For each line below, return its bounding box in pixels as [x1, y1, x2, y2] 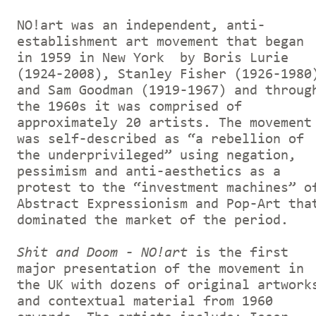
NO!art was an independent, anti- [17, 18, 265, 33]
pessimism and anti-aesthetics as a [17, 164, 281, 179]
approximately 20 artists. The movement [17, 116, 312, 130]
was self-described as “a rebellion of [17, 132, 304, 147]
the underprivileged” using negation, [17, 148, 296, 163]
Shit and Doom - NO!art [17, 245, 188, 260]
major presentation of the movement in [17, 262, 304, 276]
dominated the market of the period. [17, 213, 296, 228]
